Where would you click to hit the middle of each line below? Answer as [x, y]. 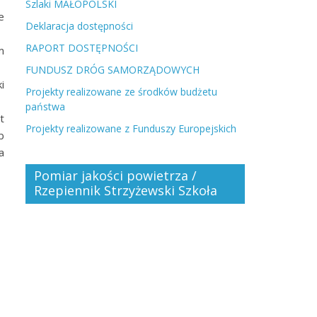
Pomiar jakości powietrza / [115, 175]
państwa [45, 106]
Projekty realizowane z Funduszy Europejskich [131, 128]
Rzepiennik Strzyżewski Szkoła [126, 190]
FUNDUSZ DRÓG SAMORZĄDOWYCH [113, 70]
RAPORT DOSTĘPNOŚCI [82, 48]
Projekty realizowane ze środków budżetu [121, 92]
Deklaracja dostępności [79, 26]
